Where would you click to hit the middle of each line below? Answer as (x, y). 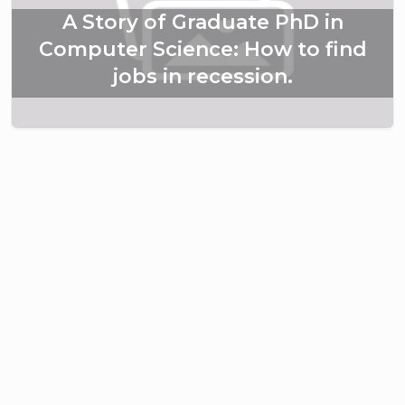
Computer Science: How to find (202, 50)
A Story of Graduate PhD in (202, 23)
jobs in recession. (202, 77)
